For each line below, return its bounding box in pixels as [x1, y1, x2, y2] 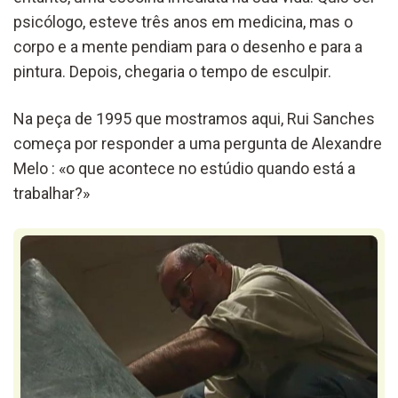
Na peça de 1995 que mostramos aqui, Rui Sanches [13, 108, 375, 128]
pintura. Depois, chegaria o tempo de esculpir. [13, 61, 331, 81]
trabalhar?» [13, 183, 90, 203]
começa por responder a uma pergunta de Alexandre [13, 133, 382, 153]
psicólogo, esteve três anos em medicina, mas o [13, 12, 353, 31]
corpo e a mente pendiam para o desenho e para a [13, 36, 362, 56]
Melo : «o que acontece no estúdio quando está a [13, 158, 355, 178]
